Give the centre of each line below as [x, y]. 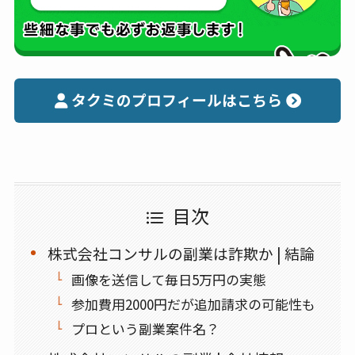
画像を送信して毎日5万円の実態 [168, 280]
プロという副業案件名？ [145, 329]
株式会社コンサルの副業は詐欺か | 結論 [181, 253]
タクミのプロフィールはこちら [176, 100]
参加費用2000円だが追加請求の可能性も [193, 304]
